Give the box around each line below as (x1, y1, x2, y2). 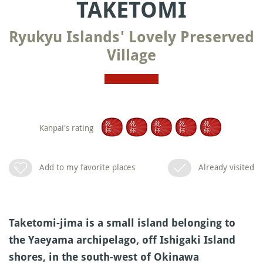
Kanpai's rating (39, 122, 93, 133)
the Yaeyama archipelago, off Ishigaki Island (9, 234, 235, 246)
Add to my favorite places (39, 161, 135, 173)
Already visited (198, 161, 254, 173)
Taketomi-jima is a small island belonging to (9, 217, 235, 229)
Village (107, 46, 156, 64)
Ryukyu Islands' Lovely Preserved (9, 28, 254, 46)
